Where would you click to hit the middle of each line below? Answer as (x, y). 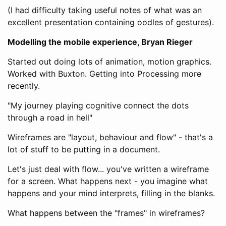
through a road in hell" (50, 117)
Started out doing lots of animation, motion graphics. (109, 61)
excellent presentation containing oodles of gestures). (111, 22)
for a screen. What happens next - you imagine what (108, 181)
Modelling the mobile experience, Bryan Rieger (100, 42)
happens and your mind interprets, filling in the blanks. (111, 193)
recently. (24, 86)
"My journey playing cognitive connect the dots (98, 105)
